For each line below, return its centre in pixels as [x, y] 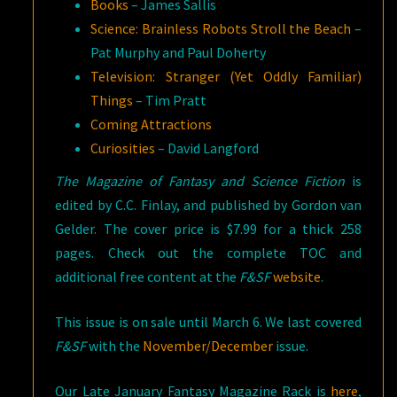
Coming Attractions [152, 124]
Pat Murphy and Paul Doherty [179, 52]
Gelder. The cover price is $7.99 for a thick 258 [208, 229]
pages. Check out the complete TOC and [208, 253]
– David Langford [207, 148]
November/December [208, 346]
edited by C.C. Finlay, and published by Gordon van [208, 205]
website [297, 276]
